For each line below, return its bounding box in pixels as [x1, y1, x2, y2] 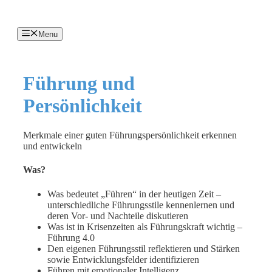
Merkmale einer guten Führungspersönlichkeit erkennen [23, 130, 237, 141]
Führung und [23, 72, 135, 94]
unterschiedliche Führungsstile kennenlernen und [47, 199, 234, 210]
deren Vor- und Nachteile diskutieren [47, 210, 188, 221]
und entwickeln [23, 141, 82, 152]
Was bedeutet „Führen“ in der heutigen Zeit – [47, 188, 221, 199]
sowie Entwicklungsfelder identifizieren [47, 254, 199, 265]
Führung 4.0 [47, 232, 95, 243]
